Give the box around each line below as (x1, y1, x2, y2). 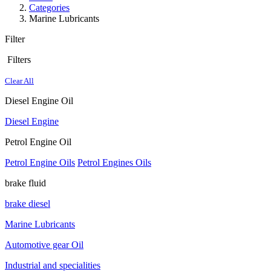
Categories (29, 2, 70, 13)
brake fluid (5, 178, 46, 189)
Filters (5, 54, 31, 65)
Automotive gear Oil (5, 240, 83, 250)
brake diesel (5, 198, 50, 209)
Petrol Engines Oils (77, 157, 151, 168)
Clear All (5, 76, 34, 86)
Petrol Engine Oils (5, 157, 75, 168)
